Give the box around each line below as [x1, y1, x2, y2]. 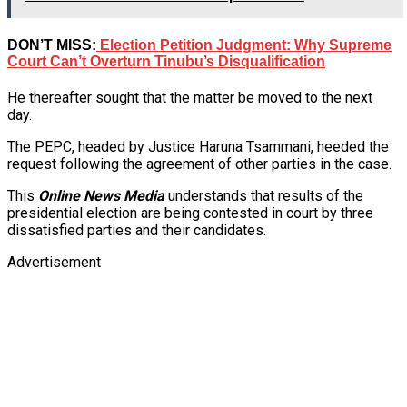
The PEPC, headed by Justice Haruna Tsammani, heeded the [7, 138, 389, 156]
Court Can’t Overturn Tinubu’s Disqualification [7, 54, 325, 70]
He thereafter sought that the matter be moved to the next [7, 89, 372, 107]
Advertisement [7, 253, 101, 272]
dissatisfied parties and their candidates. [7, 222, 266, 240]
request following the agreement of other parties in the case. [7, 155, 392, 174]
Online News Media [38, 187, 164, 205]
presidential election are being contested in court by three [7, 204, 373, 223]
